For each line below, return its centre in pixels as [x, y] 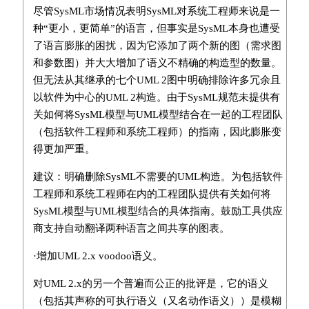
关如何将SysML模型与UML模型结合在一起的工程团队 [158, 114]
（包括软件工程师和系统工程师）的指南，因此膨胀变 [157, 131]
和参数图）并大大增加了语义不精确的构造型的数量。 [157, 62]
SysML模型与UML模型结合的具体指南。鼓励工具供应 [158, 211]
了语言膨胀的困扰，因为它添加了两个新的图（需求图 [157, 45]
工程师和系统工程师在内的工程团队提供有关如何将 [152, 193]
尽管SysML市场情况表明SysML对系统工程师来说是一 [156, 11]
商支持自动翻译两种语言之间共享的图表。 [131, 228]
